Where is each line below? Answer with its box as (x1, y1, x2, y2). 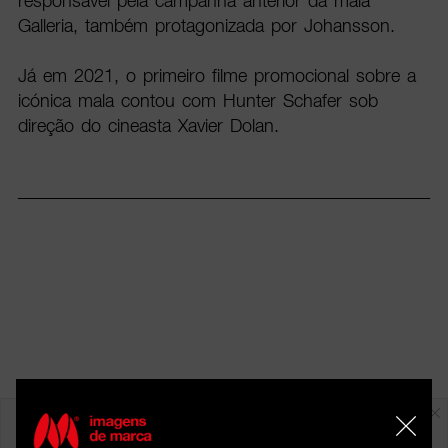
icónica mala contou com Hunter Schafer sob (17, 90, 378, 112)
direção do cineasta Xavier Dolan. (17, 115, 279, 137)
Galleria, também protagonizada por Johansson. (17, 15, 395, 37)
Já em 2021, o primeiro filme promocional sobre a (17, 65, 416, 87)
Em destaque (187, 399, 261, 412)
